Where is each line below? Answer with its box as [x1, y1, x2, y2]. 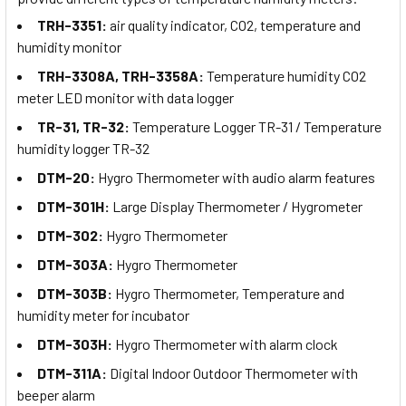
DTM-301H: [37, 198, 112, 216]
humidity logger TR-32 [17, 140, 150, 158]
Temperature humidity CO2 [207, 67, 366, 85]
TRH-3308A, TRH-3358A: [37, 67, 207, 85]
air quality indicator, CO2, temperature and [110, 16, 361, 34]
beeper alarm [17, 386, 95, 404]
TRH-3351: [37, 16, 110, 34]
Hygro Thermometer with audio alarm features [98, 169, 375, 187]
